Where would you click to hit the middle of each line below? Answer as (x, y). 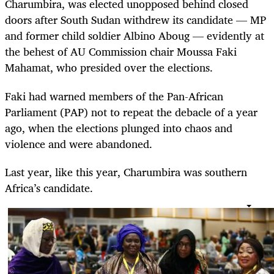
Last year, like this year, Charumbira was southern (126, 172)
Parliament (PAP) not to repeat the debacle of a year (131, 112)
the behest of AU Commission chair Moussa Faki (121, 52)
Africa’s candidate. (50, 187)
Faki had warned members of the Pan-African (114, 96)
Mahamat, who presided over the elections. (110, 68)
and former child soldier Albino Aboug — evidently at (135, 36)
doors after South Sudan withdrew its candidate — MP (135, 20)
